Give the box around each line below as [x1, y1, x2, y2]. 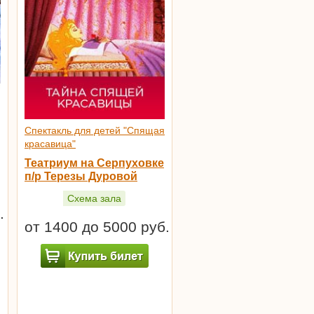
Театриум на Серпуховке [25, 157, 164, 170]
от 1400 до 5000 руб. [25, 218, 170, 235]
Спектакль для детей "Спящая [25, 125, 165, 137]
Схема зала [67, 192, 121, 204]
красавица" [25, 138, 76, 150]
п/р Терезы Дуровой [25, 170, 137, 183]
